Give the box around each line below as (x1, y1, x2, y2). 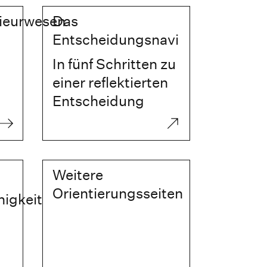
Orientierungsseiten (52, 185, 184, 202)
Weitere (52, 166, 104, 184)
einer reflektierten (52, 74, 169, 91)
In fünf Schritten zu (52, 55, 176, 73)
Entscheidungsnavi (52, 31, 179, 48)
